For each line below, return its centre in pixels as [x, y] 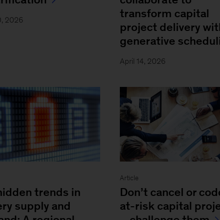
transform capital [164, 13]
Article [129, 178]
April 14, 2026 [142, 61]
